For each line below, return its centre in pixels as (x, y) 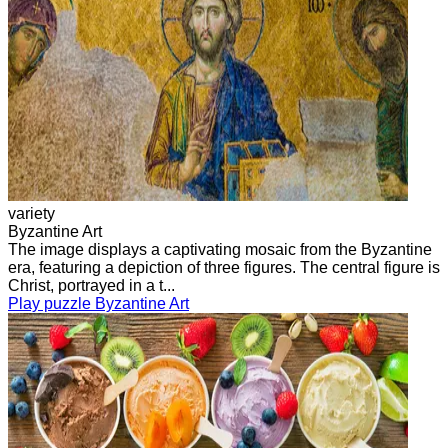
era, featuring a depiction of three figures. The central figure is (224, 267)
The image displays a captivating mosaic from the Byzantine (220, 249)
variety (31, 213)
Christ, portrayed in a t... (91, 285)
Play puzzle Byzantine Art (98, 303)
